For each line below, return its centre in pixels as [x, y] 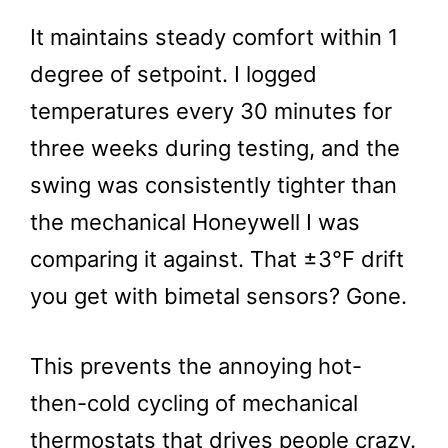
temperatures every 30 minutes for [211, 111]
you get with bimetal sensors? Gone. [218, 296]
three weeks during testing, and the [215, 148]
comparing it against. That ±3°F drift [217, 259]
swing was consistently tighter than [213, 185]
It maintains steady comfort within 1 [214, 37]
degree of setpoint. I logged [173, 74]
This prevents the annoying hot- [196, 366]
